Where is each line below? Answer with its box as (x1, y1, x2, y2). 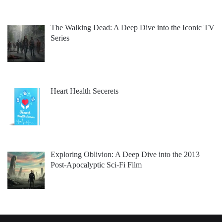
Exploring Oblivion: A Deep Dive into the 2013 (51, 150, 200, 159)
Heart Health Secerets (51, 87, 118, 96)
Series (51, 34, 69, 43)
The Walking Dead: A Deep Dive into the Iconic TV (51, 23, 215, 32)
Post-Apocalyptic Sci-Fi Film (51, 161, 142, 169)
